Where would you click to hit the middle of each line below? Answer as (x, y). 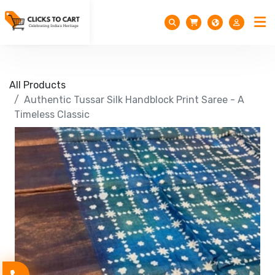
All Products (37, 85)
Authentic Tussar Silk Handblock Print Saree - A (134, 100)
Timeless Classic (52, 114)
